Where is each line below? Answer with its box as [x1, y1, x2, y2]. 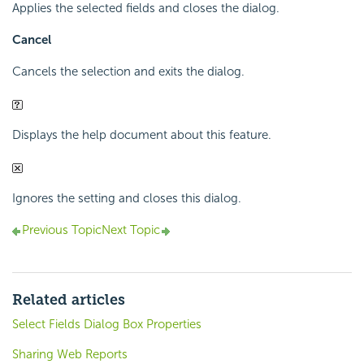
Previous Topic [22, 223, 102, 238]
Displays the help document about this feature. [12, 128, 271, 143]
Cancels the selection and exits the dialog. [12, 64, 245, 80]
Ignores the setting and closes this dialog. [12, 191, 241, 206]
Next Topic [102, 223, 160, 238]
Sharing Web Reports [12, 347, 128, 362]
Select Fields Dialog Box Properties [12, 317, 201, 332]
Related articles [12, 291, 125, 310]
